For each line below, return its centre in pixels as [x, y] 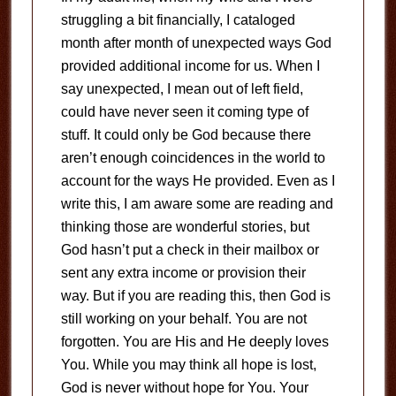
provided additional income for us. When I [190, 65]
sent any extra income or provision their [183, 272]
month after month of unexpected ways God [196, 42]
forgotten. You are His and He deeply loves [194, 341]
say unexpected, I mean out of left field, [182, 88]
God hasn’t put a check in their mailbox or [190, 249]
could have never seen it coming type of [184, 111]
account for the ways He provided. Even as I [198, 180]
